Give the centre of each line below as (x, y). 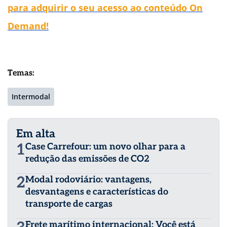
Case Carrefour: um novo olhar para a (105, 147)
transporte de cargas (69, 204)
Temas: (21, 73)
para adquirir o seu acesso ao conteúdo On (105, 8)
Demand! (28, 26)
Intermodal (31, 97)
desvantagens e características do (97, 192)
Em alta (36, 134)
